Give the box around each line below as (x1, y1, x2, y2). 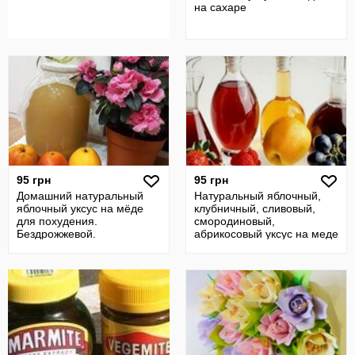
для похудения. (17, 215, 97, 227)
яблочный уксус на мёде (17, 202, 143, 215)
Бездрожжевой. (17, 227, 96, 240)
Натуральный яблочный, (194, 189, 321, 202)
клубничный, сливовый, (194, 202, 315, 215)
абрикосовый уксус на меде (194, 227, 338, 240)
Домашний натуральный (17, 189, 143, 202)
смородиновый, (194, 215, 275, 227)
